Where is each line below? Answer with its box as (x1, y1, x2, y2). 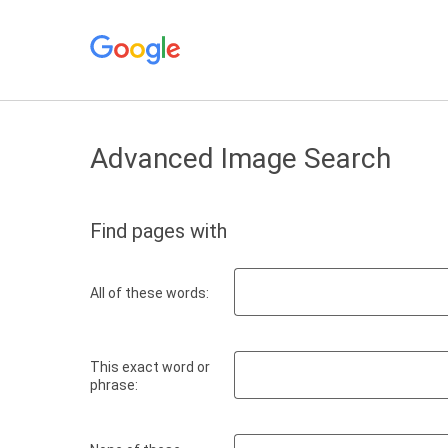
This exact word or (90, 358, 210, 375)
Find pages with (90, 219, 227, 243)
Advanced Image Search (90, 142, 391, 175)
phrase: (90, 376, 138, 393)
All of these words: (90, 284, 209, 301)
